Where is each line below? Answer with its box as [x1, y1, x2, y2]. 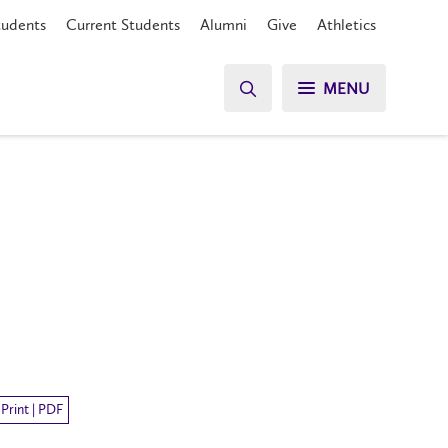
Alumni [200, 15, 247, 34]
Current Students [66, 15, 180, 34]
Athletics [317, 15, 376, 34]
